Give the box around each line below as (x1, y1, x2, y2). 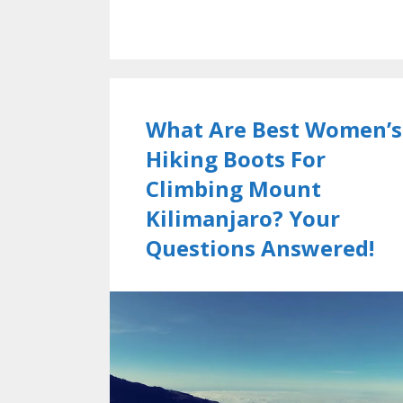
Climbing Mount (146, 173, 321, 203)
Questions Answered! (146, 232, 374, 263)
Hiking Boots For (146, 143, 326, 174)
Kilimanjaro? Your (146, 202, 340, 233)
